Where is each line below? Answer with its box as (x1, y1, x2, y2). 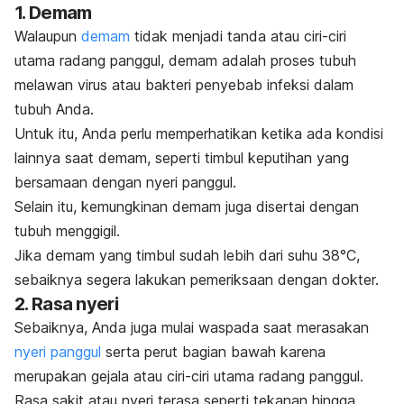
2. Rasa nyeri (14, 292, 118, 315)
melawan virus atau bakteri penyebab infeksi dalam (14, 75, 353, 94)
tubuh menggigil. (14, 221, 120, 240)
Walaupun (14, 26, 81, 45)
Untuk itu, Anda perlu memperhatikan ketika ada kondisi (14, 124, 383, 142)
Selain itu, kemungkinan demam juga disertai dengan (14, 197, 359, 216)
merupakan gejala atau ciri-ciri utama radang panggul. (14, 366, 363, 385)
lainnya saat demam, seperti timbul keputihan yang (14, 148, 349, 167)
